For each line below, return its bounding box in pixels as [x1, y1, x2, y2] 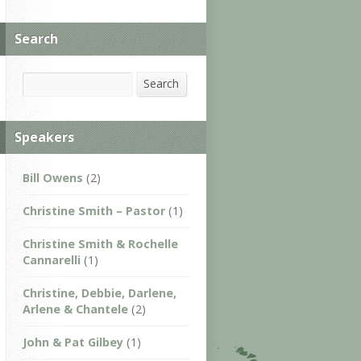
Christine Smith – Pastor [23, 203, 165, 219]
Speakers [15, 128, 74, 147]
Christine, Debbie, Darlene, [23, 285, 176, 301]
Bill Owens [23, 170, 83, 186]
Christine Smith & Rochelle [23, 236, 178, 252]
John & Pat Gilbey [23, 334, 123, 351]
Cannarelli [23, 252, 81, 268]
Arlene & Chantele [23, 301, 128, 317]
